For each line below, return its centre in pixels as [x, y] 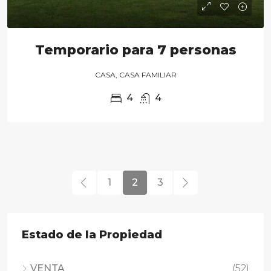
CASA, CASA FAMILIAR [135, 75]
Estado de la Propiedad [92, 235]
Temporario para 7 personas [135, 50]
